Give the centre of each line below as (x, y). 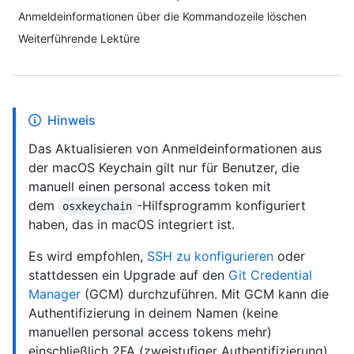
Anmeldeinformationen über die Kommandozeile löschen (162, 16)
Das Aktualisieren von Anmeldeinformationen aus (175, 149)
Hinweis (72, 120)
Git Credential (270, 275)
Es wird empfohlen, (88, 256)
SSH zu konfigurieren (210, 256)
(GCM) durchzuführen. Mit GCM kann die (205, 294)
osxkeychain (98, 206)
